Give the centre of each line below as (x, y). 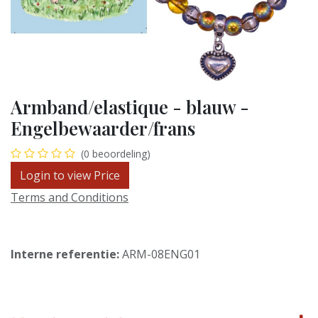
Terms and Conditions (70, 197)
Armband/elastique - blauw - (130, 106)
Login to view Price (70, 175)
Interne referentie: (66, 254)
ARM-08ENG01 (161, 254)
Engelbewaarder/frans (103, 128)
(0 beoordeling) (116, 153)
